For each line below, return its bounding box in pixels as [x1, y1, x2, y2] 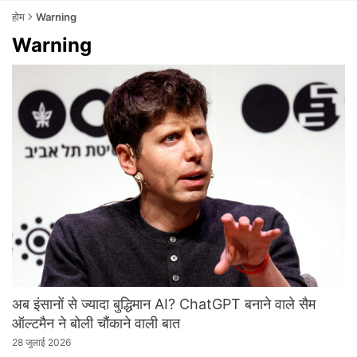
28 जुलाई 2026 [12, 335, 71, 348]
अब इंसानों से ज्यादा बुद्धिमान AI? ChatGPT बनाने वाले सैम [12, 295, 316, 312]
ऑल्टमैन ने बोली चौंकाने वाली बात [12, 314, 180, 331]
